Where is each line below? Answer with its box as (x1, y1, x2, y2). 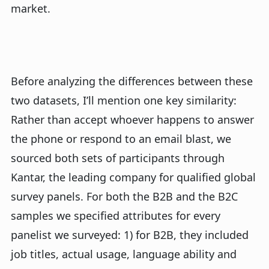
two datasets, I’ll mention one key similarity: (11, 93, 237, 108)
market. (11, 1, 53, 16)
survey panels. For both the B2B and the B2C (11, 189, 238, 204)
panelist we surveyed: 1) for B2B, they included (11, 228, 249, 243)
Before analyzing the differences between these (11, 74, 253, 89)
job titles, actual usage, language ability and (11, 247, 237, 262)
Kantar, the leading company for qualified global (11, 170, 256, 185)
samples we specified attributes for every (11, 208, 220, 223)
